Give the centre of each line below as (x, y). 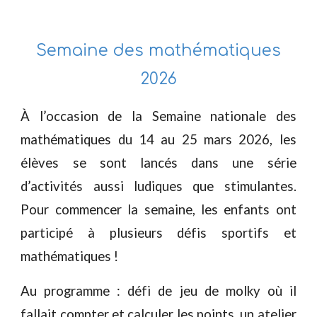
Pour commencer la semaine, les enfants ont (158, 209)
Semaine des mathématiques (158, 51)
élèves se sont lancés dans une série (158, 163)
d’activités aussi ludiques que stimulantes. (158, 186)
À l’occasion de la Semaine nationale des (158, 116)
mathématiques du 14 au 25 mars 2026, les (158, 139)
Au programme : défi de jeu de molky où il (158, 291)
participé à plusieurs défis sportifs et (158, 233)
